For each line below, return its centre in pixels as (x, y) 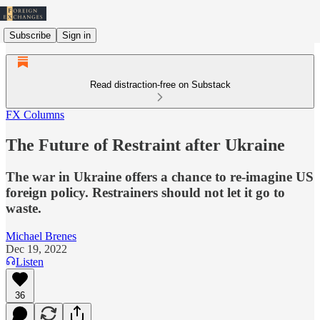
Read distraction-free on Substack (160, 85)
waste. (24, 208)
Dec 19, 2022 (36, 249)
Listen (30, 261)
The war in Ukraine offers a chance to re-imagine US (160, 176)
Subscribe (30, 35)
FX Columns (35, 115)
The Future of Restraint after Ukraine (145, 145)
